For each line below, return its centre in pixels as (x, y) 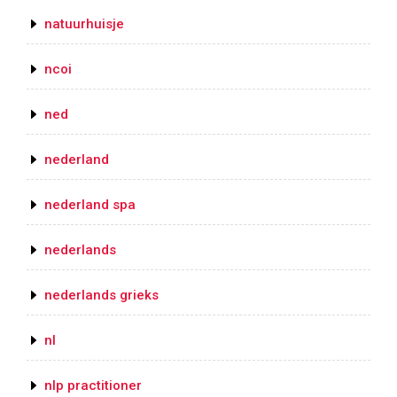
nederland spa (90, 205)
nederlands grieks (101, 296)
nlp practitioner (93, 386)
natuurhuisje (84, 24)
